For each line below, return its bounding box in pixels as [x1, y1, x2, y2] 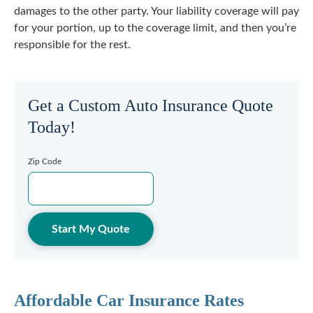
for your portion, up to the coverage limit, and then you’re [14, 22, 296, 34]
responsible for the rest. [14, 39, 131, 50]
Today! [28, 118, 75, 136]
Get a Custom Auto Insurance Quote [28, 96, 273, 115]
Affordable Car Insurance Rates [14, 291, 244, 310]
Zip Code [28, 157, 61, 166]
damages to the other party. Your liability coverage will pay [14, 6, 299, 17]
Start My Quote [52, 223, 130, 235]
